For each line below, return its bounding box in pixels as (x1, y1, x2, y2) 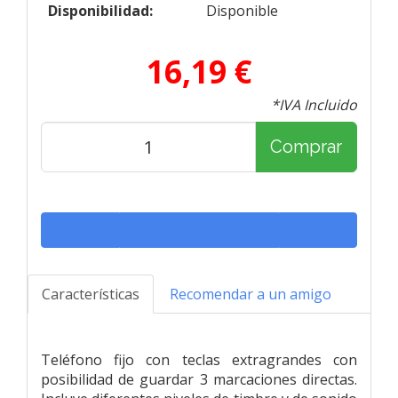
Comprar (270, 136, 342, 158)
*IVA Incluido (271, 94, 357, 115)
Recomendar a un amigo (170, 283, 331, 304)
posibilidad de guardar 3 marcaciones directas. (41, 369, 357, 389)
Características (42, 283, 139, 304)
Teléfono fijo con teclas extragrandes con (41, 349, 357, 370)
